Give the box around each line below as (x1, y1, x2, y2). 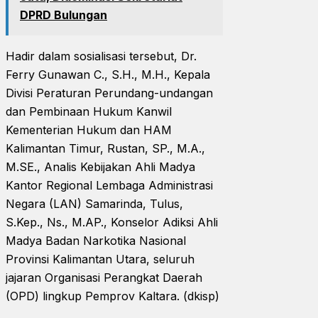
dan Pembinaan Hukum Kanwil (6, 104, 172, 119)
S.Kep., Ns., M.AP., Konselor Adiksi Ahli (6, 214, 218, 229)
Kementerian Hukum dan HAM (6, 122, 172, 137)
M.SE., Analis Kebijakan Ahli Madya (6, 159, 195, 174)
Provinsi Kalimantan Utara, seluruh (6, 251, 194, 266)
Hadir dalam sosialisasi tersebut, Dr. (6, 48, 197, 63)
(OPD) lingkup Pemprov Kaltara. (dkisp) (6, 288, 219, 303)
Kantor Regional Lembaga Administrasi (6, 177, 213, 192)
